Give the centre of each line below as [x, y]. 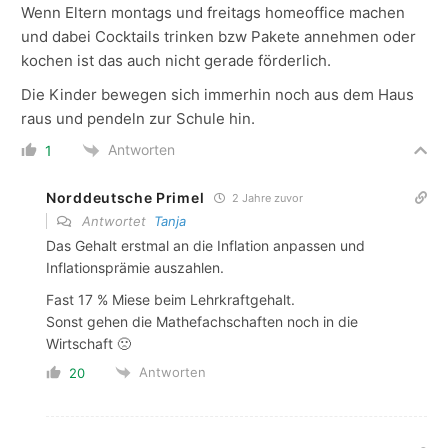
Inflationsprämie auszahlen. [135, 267]
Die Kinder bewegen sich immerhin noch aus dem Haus [217, 94]
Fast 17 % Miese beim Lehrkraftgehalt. [170, 299]
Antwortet [116, 220]
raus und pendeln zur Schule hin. [138, 118]
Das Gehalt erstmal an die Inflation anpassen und [205, 245]
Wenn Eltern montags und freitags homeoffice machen [213, 12]
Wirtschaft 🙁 [88, 343]
